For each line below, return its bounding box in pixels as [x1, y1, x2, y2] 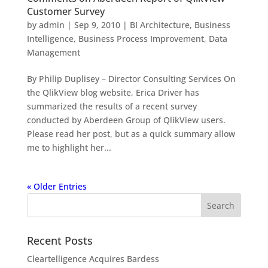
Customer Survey [26, 5, 105, 19]
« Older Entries [26, 181, 87, 193]
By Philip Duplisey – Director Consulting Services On [26, 73, 236, 85]
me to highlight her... [26, 142, 111, 154]
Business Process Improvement [78, 33, 204, 45]
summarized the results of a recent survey [26, 100, 197, 112]
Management [26, 47, 80, 59]
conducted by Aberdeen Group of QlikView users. [26, 114, 226, 126]
